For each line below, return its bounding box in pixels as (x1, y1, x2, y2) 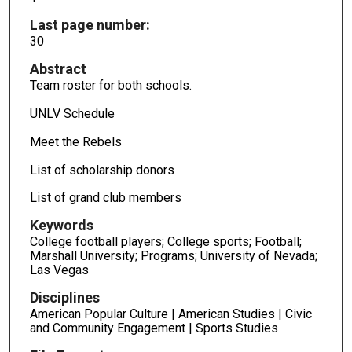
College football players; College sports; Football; (29, 234, 302, 250)
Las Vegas (29, 262, 89, 278)
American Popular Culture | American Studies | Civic (29, 306, 312, 322)
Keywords (29, 217, 93, 234)
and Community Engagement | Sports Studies (29, 321, 278, 336)
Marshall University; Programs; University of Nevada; (29, 248, 317, 264)
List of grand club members (29, 190, 181, 206)
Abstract (29, 60, 86, 77)
